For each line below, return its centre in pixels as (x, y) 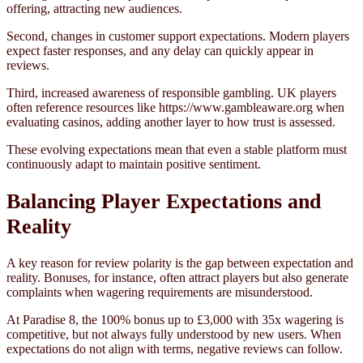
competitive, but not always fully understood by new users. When (174, 334)
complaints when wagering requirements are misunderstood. (160, 292)
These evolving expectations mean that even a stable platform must (177, 149)
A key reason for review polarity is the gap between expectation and (180, 263)
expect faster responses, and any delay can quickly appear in (160, 50)
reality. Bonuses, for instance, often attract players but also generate (177, 277)
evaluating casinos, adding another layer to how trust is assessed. (171, 122)
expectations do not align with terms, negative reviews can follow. (175, 348)
